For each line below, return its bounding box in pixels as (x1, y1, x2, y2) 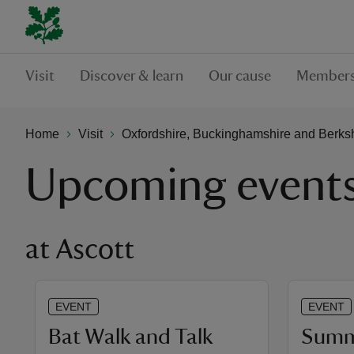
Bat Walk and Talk (48, 326, 213, 348)
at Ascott (25, 235, 134, 264)
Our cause (209, 68, 271, 84)
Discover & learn (80, 68, 183, 84)
